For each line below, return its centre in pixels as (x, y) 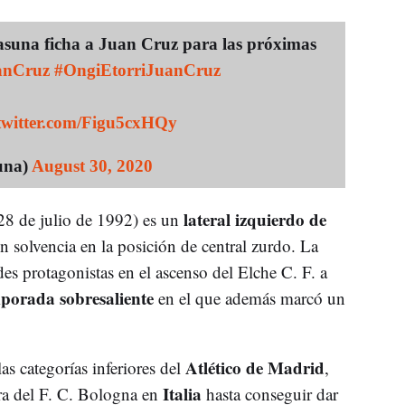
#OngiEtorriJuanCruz (137, 70)
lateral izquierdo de (252, 219)
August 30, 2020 (92, 165)
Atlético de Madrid (254, 367)
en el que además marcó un (249, 297)
